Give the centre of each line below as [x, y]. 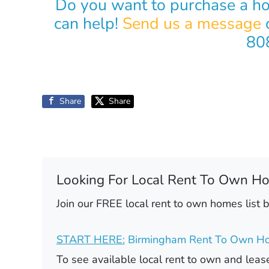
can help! [88, 23]
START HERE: [90, 240]
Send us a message [192, 23]
